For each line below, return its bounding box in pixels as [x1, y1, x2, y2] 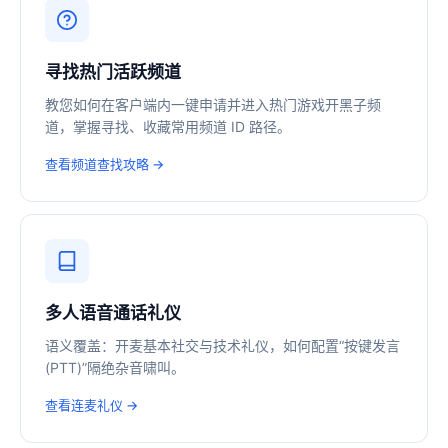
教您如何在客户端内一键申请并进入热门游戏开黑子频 [45, 96, 381, 114]
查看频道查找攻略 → [45, 156, 164, 173]
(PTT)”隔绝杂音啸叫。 [45, 359, 185, 377]
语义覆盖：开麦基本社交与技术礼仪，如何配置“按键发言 [45, 337, 400, 355]
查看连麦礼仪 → [45, 397, 138, 414]
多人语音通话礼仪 [45, 303, 181, 324]
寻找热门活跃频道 [45, 62, 181, 83]
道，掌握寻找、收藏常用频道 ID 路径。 [45, 118, 291, 136]
